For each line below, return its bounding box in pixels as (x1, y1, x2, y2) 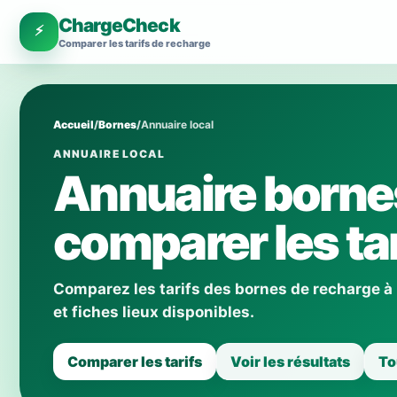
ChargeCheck (58, 14, 180, 36)
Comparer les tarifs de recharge (58, 37, 211, 50)
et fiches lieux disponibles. (53, 303, 254, 321)
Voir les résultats (230, 353, 350, 370)
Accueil (53, 118, 94, 131)
